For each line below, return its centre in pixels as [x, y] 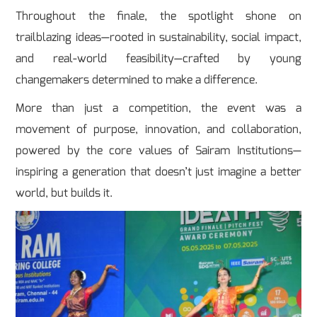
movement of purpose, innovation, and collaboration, [158, 129]
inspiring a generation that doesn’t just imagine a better [158, 171]
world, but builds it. [64, 192]
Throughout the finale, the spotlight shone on [158, 16]
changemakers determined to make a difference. [137, 79]
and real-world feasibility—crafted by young [158, 58]
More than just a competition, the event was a [158, 108]
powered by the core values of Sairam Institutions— [158, 150]
